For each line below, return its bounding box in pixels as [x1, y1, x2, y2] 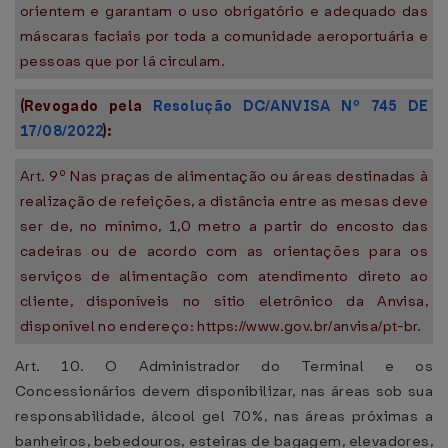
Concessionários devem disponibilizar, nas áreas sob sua [15, 381, 433, 401]
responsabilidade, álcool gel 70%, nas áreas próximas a [15, 406, 433, 426]
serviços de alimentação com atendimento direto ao [20, 266, 428, 286]
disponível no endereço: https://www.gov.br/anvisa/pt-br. [20, 316, 422, 336]
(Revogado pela [20, 96, 154, 116]
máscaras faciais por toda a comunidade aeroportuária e [20, 26, 428, 46]
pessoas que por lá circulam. [20, 51, 225, 71]
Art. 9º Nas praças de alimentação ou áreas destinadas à [20, 166, 428, 186]
